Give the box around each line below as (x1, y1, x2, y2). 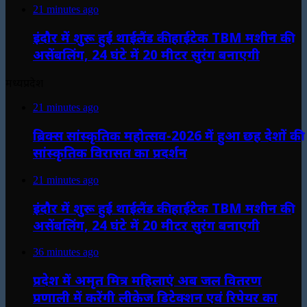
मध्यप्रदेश (5, 75, 43, 91)
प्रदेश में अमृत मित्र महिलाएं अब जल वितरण (33, 271, 262, 289)
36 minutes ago (33, 246, 99, 258)
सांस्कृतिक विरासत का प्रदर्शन (33, 144, 187, 162)
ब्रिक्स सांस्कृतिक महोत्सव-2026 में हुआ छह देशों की (33, 127, 301, 145)
